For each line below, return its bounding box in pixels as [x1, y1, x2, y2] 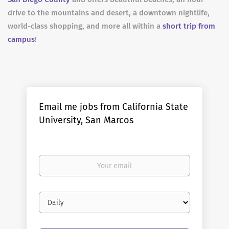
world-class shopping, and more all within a [8, 21, 163, 31]
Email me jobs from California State [39, 101, 189, 112]
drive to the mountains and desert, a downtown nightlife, [8, 8, 210, 17]
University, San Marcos [39, 114, 134, 126]
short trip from [163, 21, 215, 31]
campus [8, 35, 35, 44]
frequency [38, 202, 72, 211]
